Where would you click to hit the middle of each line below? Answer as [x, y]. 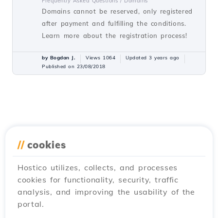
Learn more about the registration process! [115, 36]
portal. [31, 204]
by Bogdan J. [59, 58]
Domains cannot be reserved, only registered [117, 11]
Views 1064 [100, 58]
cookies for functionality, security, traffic [98, 180]
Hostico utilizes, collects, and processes [98, 167]
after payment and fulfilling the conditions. [114, 23]
